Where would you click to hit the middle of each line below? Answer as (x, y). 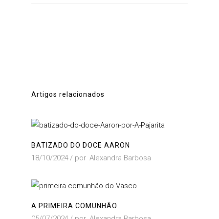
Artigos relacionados (68, 94)
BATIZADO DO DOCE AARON (81, 145)
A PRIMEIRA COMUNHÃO (74, 206)
